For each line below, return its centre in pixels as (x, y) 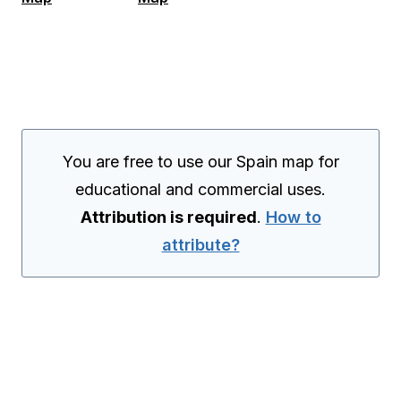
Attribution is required (168, 217)
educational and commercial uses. (200, 189)
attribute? (200, 244)
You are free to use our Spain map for (200, 161)
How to (293, 217)
